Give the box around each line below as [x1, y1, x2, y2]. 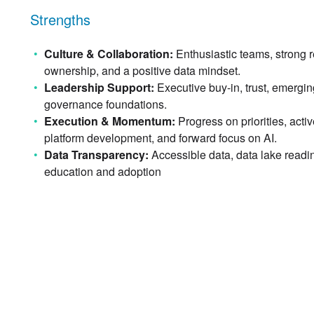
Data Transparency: [43, 146, 149, 163]
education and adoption [43, 163, 161, 179]
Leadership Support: [43, 78, 154, 95]
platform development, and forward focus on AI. [43, 129, 277, 146]
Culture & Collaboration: [43, 45, 173, 62]
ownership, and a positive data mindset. [43, 62, 240, 78]
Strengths [29, 8, 90, 29]
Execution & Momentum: [43, 112, 175, 129]
